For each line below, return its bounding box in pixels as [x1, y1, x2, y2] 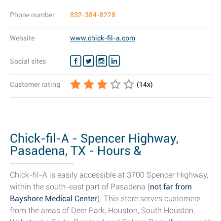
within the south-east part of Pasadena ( [10, 182, 150, 191]
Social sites [10, 57, 46, 65]
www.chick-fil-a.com [70, 34, 135, 42]
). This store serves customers [97, 194, 201, 203]
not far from [150, 182, 192, 191]
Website [10, 34, 35, 42]
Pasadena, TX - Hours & [10, 144, 142, 158]
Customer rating [10, 80, 60, 88]
